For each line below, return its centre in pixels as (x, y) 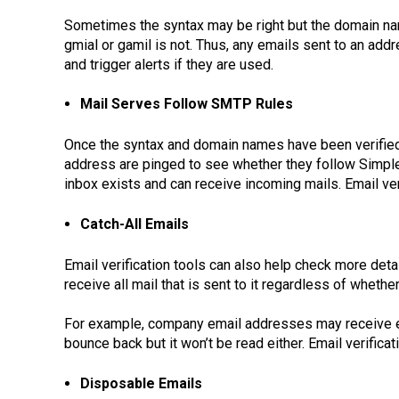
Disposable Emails (141, 383)
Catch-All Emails (134, 224)
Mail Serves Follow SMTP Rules (186, 104)
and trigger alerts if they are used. (169, 65)
